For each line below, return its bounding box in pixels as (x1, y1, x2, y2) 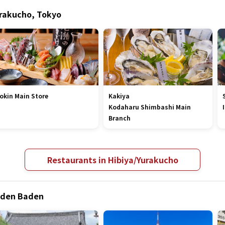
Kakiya (108, 91, 130, 100)
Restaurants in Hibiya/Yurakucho (47, 154, 178, 166)
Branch (108, 114, 131, 122)
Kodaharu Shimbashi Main (108, 102, 191, 111)
